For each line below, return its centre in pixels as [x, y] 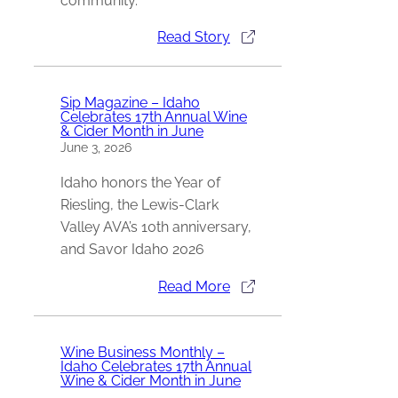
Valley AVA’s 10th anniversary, [156, 227]
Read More [194, 286]
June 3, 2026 [96, 148]
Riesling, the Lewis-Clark [139, 205]
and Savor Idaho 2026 [132, 250]
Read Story [194, 36]
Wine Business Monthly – [143, 353]
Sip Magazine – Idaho [130, 103]
